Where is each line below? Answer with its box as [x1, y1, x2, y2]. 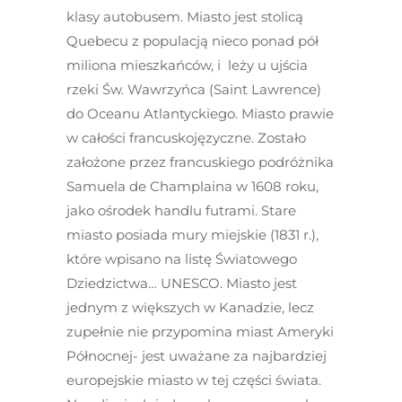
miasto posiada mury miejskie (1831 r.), [66, 226, 319, 243]
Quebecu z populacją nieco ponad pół [66, 32, 319, 49]
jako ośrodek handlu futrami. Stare [66, 202, 296, 219]
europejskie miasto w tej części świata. [66, 371, 321, 389]
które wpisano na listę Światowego [66, 250, 297, 267]
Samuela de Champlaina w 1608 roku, [66, 178, 319, 195]
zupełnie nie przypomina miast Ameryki [66, 323, 334, 340]
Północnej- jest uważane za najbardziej [66, 347, 327, 364]
